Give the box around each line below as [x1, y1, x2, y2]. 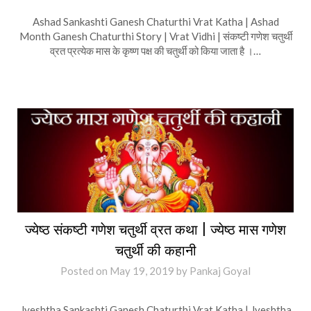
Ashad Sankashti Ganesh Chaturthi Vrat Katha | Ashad [32, 15, 279, 28]
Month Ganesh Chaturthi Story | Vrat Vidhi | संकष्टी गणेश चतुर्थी [19, 29, 292, 42]
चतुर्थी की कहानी [115, 242, 196, 259]
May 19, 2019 [110, 264, 174, 277]
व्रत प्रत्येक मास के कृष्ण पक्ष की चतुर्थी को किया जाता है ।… [50, 44, 261, 57]
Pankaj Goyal [190, 264, 251, 277]
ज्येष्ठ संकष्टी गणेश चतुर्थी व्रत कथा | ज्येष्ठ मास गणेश [25, 221, 286, 238]
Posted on [60, 264, 110, 277]
